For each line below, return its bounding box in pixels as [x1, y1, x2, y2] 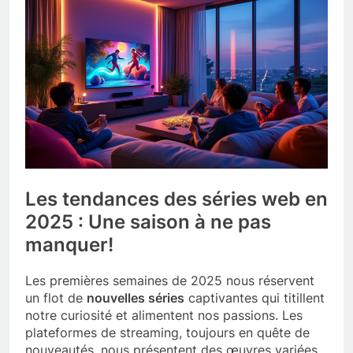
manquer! [25, 232, 113, 256]
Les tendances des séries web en [25, 187, 328, 210]
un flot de [25, 289, 87, 306]
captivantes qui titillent [184, 289, 325, 306]
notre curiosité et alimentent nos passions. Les [25, 307, 303, 323]
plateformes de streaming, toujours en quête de [25, 324, 310, 340]
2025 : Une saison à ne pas [25, 210, 271, 233]
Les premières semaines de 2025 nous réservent [25, 272, 314, 288]
